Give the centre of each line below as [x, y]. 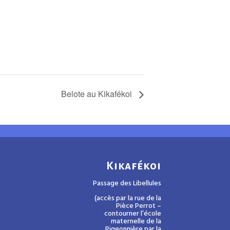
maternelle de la [136, 221]
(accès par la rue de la [128, 198]
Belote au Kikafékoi [98, 94]
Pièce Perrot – [138, 206]
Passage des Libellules [127, 183]
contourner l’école [132, 214]
